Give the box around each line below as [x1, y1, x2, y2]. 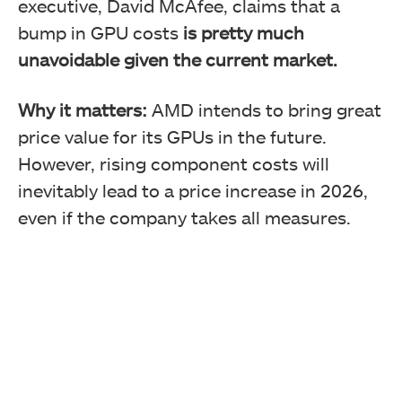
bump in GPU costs [18, 21, 183, 43]
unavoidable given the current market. [18, 48, 337, 70]
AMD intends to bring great [152, 98, 381, 120]
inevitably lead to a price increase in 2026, [18, 179, 368, 201]
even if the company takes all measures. [18, 205, 355, 228]
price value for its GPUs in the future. [18, 125, 327, 147]
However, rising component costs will [18, 152, 329, 174]
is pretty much [183, 21, 304, 43]
